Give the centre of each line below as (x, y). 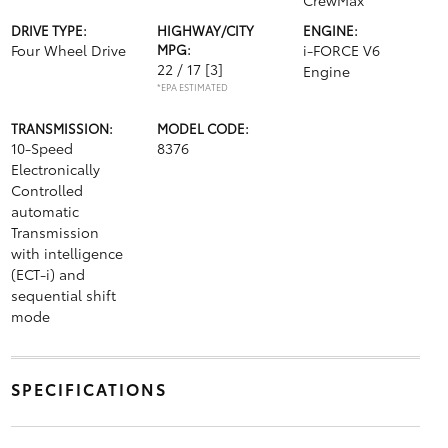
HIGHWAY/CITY (205, 30)
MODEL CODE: (202, 128)
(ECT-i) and (47, 274)
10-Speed (41, 148)
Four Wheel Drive (68, 50)
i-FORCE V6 (342, 50)
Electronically (55, 169)
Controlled (46, 190)
